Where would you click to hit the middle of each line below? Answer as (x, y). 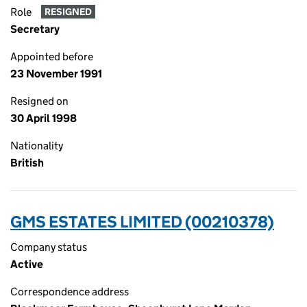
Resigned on (39, 101)
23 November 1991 (56, 74)
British (27, 163)
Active (27, 264)
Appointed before (52, 57)
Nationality (37, 146)
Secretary (35, 29)
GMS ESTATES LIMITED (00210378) (142, 222)
